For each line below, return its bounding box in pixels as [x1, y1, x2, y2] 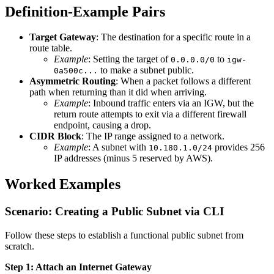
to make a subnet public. [98, 65, 194, 76]
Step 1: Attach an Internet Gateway [5, 262, 152, 272]
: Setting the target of [88, 54, 171, 65]
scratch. [5, 241, 34, 251]
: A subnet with [88, 142, 149, 153]
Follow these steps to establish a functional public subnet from [5, 230, 243, 240]
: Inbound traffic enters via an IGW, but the [88, 98, 254, 109]
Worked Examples [5, 176, 120, 193]
